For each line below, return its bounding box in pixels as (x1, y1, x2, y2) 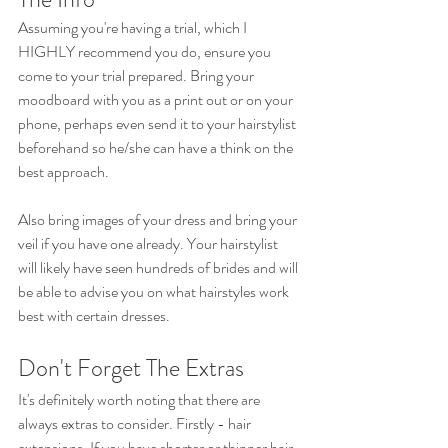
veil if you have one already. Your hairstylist (18, 232, 281, 256)
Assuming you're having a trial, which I (18, 16, 250, 40)
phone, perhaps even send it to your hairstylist (18, 112, 299, 136)
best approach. (18, 160, 112, 184)
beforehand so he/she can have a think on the (18, 136, 296, 160)
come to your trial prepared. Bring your (18, 64, 257, 88)
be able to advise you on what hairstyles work (18, 280, 292, 304)
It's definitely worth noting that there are (18, 388, 263, 412)
